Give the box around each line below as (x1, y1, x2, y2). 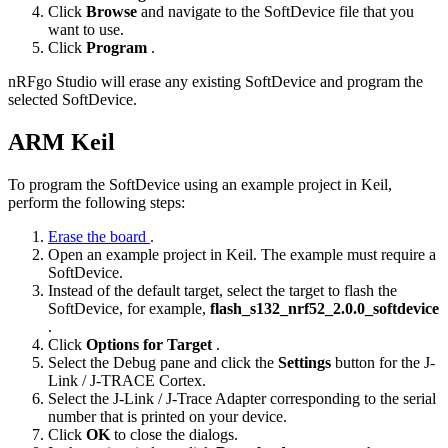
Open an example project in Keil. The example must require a (48, 246, 436, 264)
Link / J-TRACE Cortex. (48, 372, 206, 390)
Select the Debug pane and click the (48, 354, 278, 372)
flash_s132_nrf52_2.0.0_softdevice (210, 300, 439, 318)
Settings (278, 354, 335, 372)
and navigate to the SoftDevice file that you (141, 3, 414, 21)
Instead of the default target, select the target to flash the (48, 282, 397, 300)
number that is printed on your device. (48, 408, 287, 426)
